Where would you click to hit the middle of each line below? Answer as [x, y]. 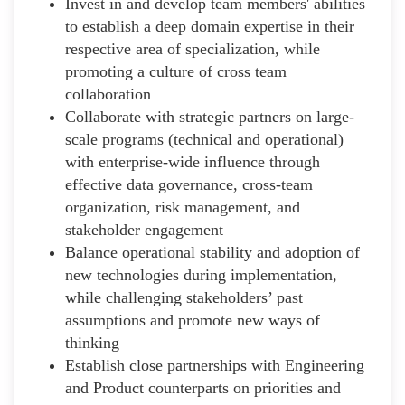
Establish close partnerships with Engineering [215, 365]
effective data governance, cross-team [189, 184]
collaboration [108, 94]
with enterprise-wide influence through [193, 161]
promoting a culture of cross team [176, 71]
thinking [92, 342]
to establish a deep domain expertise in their [210, 26]
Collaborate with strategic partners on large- [210, 116]
